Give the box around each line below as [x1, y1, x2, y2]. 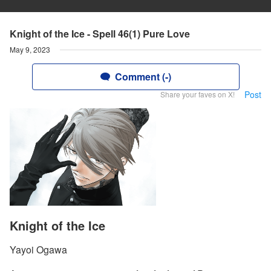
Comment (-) [114, 70, 171, 83]
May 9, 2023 [10, 44, 50, 54]
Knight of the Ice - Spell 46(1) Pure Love [10, 27, 190, 41]
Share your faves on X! [160, 89, 235, 99]
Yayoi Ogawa [10, 243, 67, 257]
